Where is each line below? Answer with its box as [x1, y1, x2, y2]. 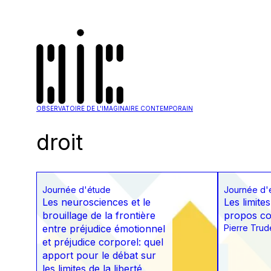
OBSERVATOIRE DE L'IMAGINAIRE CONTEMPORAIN [36, 105, 193, 112]
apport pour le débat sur [42, 249, 156, 262]
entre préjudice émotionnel [42, 223, 165, 235]
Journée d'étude [42, 184, 111, 195]
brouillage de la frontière [42, 209, 155, 222]
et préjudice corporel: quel [42, 236, 163, 249]
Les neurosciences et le [42, 196, 151, 209]
